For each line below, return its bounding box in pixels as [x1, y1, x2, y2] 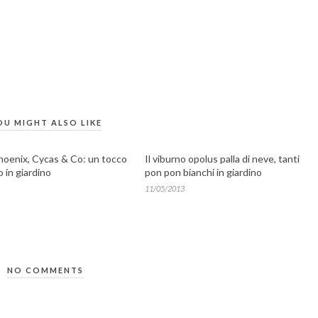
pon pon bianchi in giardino [145, 166, 262, 178]
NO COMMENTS [7, 265, 84, 275]
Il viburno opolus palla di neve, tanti [145, 153, 300, 165]
